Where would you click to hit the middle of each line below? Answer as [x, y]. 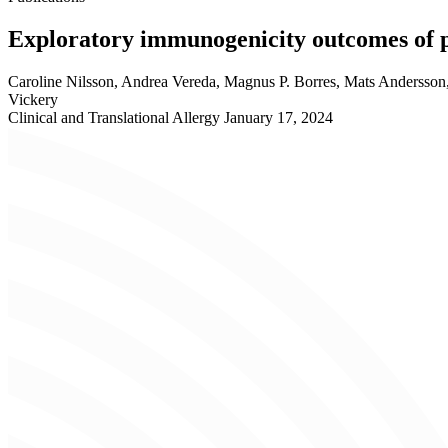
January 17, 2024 [278, 117]
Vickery [33, 99]
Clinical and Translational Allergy [116, 117]
